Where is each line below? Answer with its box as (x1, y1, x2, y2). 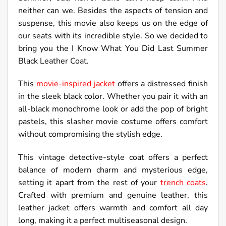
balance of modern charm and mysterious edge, (18, 164, 208, 176)
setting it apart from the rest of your (18, 177, 157, 189)
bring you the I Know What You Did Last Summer (18, 42, 208, 54)
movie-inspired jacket (34, 78, 115, 90)
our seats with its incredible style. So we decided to (18, 30, 208, 41)
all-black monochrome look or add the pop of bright (18, 103, 208, 115)
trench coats (157, 177, 206, 189)
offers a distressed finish (115, 78, 208, 90)
